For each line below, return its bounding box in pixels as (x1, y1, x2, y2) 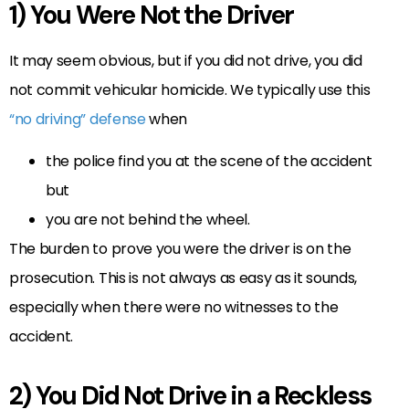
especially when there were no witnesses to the (9, 297, 339, 319)
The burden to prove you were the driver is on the (9, 238, 351, 260)
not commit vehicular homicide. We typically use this (9, 79, 371, 101)
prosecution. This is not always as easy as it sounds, (9, 267, 358, 289)
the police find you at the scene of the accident (46, 151, 372, 173)
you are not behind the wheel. (46, 209, 250, 231)
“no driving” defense (9, 109, 146, 131)
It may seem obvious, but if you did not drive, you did (9, 50, 362, 72)
